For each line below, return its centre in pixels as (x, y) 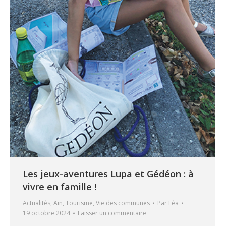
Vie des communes (123, 203)
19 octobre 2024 (46, 213)
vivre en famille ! (60, 186)
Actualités (37, 203)
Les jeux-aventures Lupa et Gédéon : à (108, 173)
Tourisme (79, 203)
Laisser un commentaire (112, 213)
